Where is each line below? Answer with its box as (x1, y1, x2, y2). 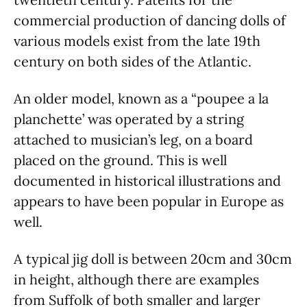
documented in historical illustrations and (14, 172, 281, 189)
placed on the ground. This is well (14, 151, 227, 169)
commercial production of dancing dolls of (14, 12, 286, 29)
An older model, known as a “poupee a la (14, 90, 269, 107)
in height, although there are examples (14, 271, 259, 288)
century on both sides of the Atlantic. (14, 53, 251, 70)
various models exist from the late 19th (14, 32, 260, 49)
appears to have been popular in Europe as (14, 193, 284, 210)
